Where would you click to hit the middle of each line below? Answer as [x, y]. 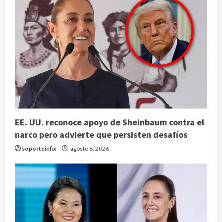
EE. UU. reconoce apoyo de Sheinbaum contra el [110, 122]
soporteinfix [39, 148]
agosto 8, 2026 [89, 148]
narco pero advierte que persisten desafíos [101, 134]
